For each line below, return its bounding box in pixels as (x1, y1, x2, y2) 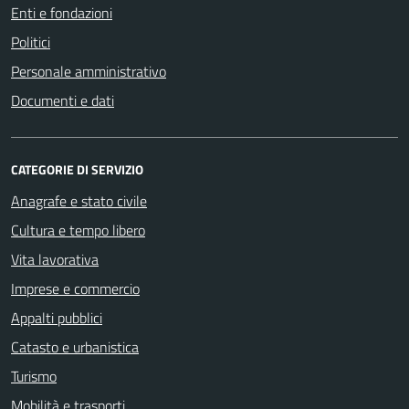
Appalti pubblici (11, 307, 102, 330)
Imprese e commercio (11, 278, 140, 300)
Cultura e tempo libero (11, 219, 145, 242)
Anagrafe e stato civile (11, 190, 147, 213)
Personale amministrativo (11, 60, 166, 83)
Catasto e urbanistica (11, 336, 139, 359)
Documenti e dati (11, 89, 114, 112)
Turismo (11, 365, 57, 388)
